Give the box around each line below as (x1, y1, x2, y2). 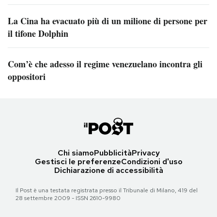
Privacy (131, 148, 160, 158)
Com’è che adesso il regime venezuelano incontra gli (8, 58, 202, 71)
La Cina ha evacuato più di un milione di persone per (8, 15, 207, 28)
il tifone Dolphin (8, 27, 68, 40)
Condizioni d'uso (121, 156, 183, 167)
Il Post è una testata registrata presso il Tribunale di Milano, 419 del (15, 186, 198, 195)
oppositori (8, 70, 46, 83)
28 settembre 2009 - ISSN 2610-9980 (15, 194, 121, 202)
